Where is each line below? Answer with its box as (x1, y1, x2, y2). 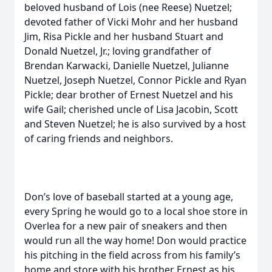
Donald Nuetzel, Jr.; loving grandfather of (24, 44, 211, 58)
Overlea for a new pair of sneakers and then (24, 219, 227, 233)
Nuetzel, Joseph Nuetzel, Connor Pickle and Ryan (24, 73, 246, 87)
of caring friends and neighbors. (24, 132, 173, 145)
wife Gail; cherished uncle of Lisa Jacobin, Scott (24, 103, 238, 116)
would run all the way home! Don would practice (24, 234, 246, 247)
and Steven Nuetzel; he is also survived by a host (24, 117, 246, 131)
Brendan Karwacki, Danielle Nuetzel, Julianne (24, 59, 229, 72)
